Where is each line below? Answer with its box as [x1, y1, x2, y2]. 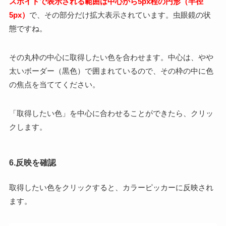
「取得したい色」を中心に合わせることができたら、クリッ [9, 109, 213, 118]
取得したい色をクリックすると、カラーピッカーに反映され [9, 183, 213, 192]
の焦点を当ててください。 [9, 80, 100, 89]
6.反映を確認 [9, 158, 56, 167]
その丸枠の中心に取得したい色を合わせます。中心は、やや [9, 53, 213, 62]
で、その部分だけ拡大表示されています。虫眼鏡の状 [29, 11, 211, 20]
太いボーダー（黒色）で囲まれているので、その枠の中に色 [9, 67, 213, 76]
